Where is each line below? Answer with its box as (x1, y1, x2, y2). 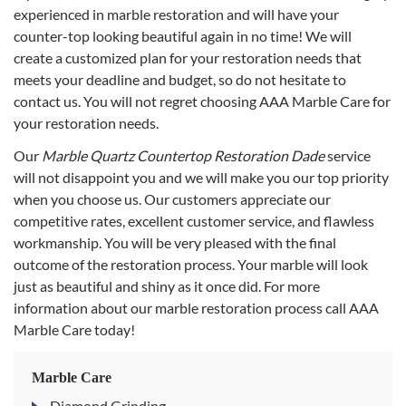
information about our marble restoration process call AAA (14, 299, 379, 317)
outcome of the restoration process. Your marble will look (14, 256, 368, 274)
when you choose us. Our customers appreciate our (14, 190, 331, 208)
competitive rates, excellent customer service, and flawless (14, 212, 374, 230)
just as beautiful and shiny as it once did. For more (14, 277, 320, 295)
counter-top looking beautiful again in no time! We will (14, 27, 352, 45)
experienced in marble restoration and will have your (14, 5, 339, 24)
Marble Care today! (14, 321, 135, 339)
